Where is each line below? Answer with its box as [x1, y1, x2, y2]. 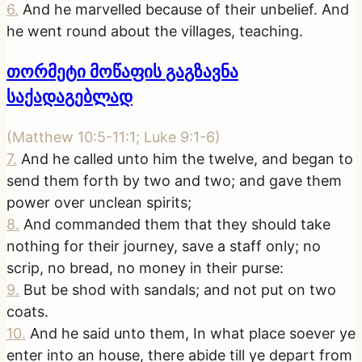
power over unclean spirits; [6, 194, 192, 211]
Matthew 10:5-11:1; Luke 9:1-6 [12, 128, 215, 145]
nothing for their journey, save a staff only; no [6, 238, 321, 255]
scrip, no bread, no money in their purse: [6, 259, 284, 276]
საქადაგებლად [6, 86, 133, 107]
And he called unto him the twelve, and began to [21, 150, 353, 167]
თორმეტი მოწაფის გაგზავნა [6, 61, 238, 82]
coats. [6, 303, 48, 320]
